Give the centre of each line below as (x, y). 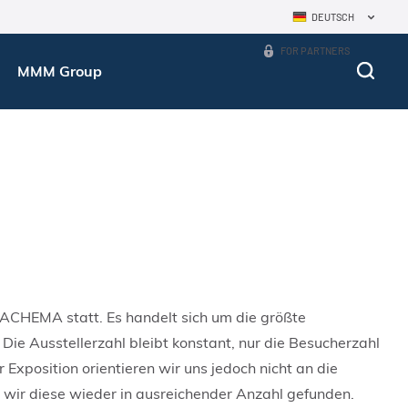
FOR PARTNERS (316, 51)
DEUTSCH (333, 17)
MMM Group (59, 71)
